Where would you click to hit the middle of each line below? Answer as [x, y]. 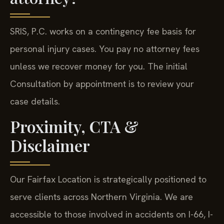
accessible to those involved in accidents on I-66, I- [111, 214]
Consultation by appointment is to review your [102, 83]
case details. [35, 101]
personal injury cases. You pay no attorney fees [105, 48]
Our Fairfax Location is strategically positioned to [108, 179]
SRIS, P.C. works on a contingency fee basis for [103, 31]
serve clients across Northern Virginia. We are [101, 197]
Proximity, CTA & [74, 126]
